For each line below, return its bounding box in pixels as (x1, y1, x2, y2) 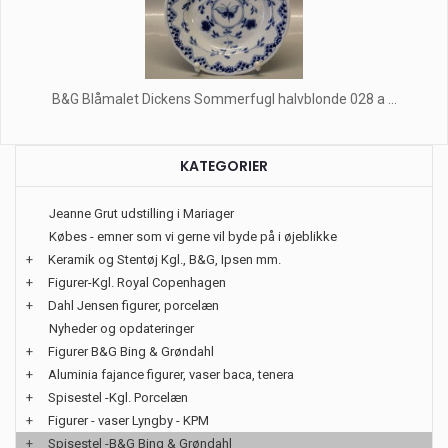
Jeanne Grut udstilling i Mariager (49, 206, 234, 221)
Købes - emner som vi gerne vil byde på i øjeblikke (49, 229, 337, 244)
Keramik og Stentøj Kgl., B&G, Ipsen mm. (48, 252, 281, 267)
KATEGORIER (180, 156, 268, 176)
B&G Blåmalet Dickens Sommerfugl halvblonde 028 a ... (51, 91, 397, 107)
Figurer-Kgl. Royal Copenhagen (48, 275, 226, 290)
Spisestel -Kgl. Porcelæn (48, 390, 188, 405)
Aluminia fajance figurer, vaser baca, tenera (48, 367, 294, 382)
